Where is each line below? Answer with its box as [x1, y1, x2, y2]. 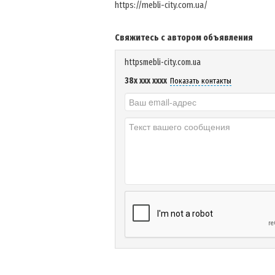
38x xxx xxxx [125, 75, 167, 86]
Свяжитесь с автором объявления [115, 31, 253, 43]
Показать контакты [170, 76, 231, 85]
